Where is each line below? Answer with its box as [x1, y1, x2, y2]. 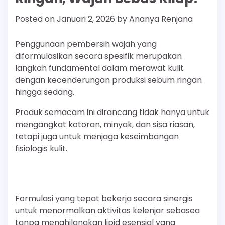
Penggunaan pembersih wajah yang [15, 38, 157, 50]
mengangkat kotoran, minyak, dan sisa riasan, [15, 119, 195, 131]
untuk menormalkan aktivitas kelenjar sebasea [15, 205, 200, 217]
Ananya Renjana [129, 13, 193, 25]
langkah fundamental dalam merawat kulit [15, 62, 184, 74]
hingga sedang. [15, 86, 74, 98]
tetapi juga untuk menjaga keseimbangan [15, 131, 179, 143]
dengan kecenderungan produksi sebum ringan [15, 74, 202, 86]
